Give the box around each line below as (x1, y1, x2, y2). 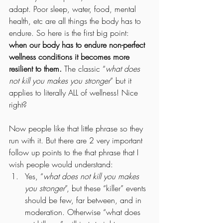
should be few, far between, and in (25, 194, 144, 206)
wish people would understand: (9, 158, 113, 170)
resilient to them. (9, 63, 64, 74)
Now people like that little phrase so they (9, 122, 145, 134)
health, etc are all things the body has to (9, 15, 143, 26)
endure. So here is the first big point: (9, 27, 131, 38)
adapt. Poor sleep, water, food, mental (9, 3, 138, 14)
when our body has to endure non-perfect (9, 39, 147, 50)
